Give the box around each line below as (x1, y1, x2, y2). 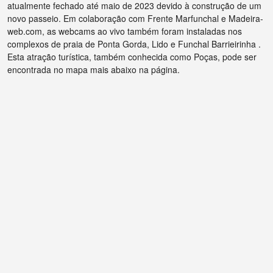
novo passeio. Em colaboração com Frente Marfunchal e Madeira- (7, 12, 263, 25)
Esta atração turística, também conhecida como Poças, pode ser (7, 51, 257, 63)
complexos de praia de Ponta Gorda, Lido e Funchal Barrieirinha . (7, 38, 261, 51)
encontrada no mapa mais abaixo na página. (7, 63, 180, 76)
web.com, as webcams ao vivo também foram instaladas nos (7, 25, 242, 38)
